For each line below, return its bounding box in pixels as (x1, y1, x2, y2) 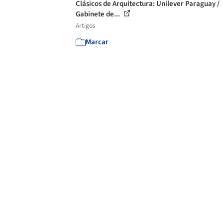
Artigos (76, 21, 96, 30)
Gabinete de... (76, 9, 121, 19)
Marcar (86, 37, 109, 47)
